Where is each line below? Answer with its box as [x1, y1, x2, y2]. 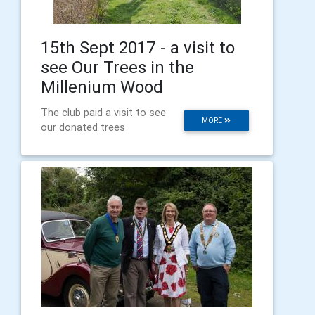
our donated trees [41, 120, 125, 134]
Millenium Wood [41, 76, 163, 97]
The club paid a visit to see [41, 105, 166, 119]
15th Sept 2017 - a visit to [41, 37, 235, 58]
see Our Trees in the [41, 56, 194, 77]
